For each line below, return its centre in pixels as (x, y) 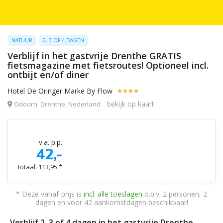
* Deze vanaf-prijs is (50, 194)
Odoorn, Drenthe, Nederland (57, 104)
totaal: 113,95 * (40, 167)
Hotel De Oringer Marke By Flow (61, 91)
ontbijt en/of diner (48, 75)
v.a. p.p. (48, 142)
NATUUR (22, 40)
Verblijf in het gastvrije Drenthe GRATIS (94, 56)
